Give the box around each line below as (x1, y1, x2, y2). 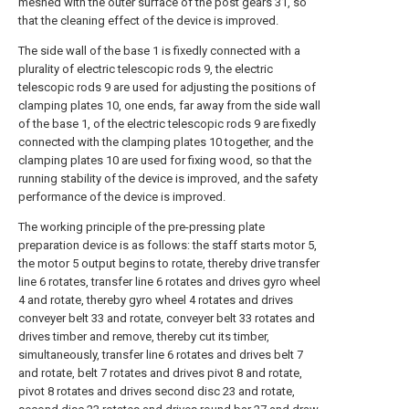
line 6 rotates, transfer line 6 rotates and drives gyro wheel (18, 275, 320, 288)
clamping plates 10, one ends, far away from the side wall (18, 99, 320, 112)
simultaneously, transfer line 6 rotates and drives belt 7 (18, 348, 303, 362)
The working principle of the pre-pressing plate (18, 220, 265, 234)
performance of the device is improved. (18, 190, 225, 204)
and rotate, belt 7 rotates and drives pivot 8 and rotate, (18, 366, 302, 380)
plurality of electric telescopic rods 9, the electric (18, 62, 273, 76)
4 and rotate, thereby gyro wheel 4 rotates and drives (18, 293, 293, 307)
